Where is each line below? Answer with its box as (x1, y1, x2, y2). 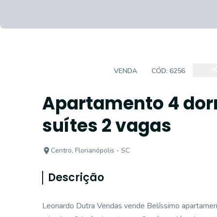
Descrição (48, 170, 104, 185)
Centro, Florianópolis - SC (51, 146, 130, 155)
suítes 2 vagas (42, 113, 171, 138)
